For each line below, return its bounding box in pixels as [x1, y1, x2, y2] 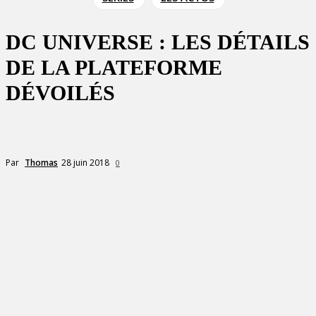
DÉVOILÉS [6, 81, 115, 104]
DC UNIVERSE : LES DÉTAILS [6, 30, 310, 54]
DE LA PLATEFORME [6, 56, 222, 79]
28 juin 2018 [61, 156, 109, 169]
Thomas [25, 156, 58, 169]
